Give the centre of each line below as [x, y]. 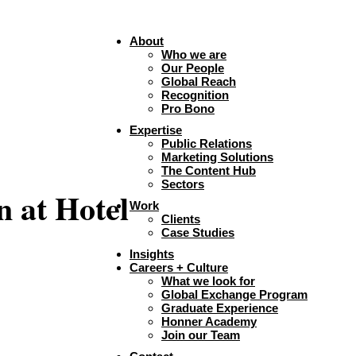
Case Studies [198, 232]
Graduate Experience [220, 308]
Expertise [156, 130]
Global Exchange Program [234, 294]
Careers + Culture [179, 267]
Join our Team [201, 335]
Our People [193, 68]
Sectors [183, 184]
